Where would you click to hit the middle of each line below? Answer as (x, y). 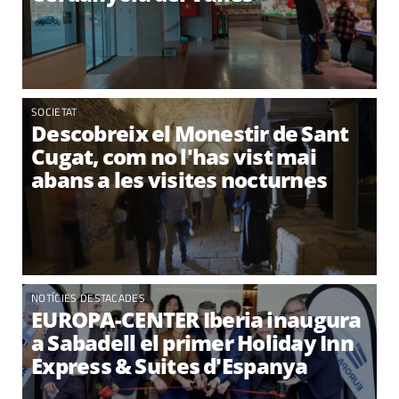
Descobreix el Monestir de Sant (190, 133)
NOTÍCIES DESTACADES (89, 298)
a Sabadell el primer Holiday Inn (192, 342)
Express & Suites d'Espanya (170, 366)
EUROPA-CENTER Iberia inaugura (196, 319)
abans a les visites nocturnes (179, 179)
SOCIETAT (54, 112)
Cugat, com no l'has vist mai (174, 156)
